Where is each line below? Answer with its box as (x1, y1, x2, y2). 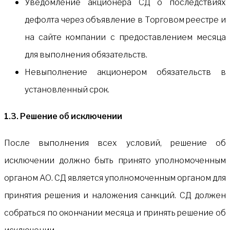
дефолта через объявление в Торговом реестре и (25, 14, 226, 25)
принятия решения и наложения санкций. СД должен (4, 190, 226, 200)
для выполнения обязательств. (25, 49, 147, 60)
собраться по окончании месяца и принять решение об (4, 207, 226, 218)
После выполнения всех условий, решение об (4, 138, 226, 148)
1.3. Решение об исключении (4, 111, 122, 121)
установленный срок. (25, 84, 109, 94)
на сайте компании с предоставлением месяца (25, 32, 226, 42)
